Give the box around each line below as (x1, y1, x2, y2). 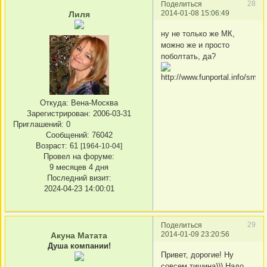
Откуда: (40, 98, 69, 108)
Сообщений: (45, 131, 89, 140)
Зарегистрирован (27, 109, 88, 119)
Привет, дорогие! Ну (161, 250, 234, 260)
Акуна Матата (51, 230, 107, 240)
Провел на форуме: (44, 152, 114, 162)
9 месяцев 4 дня (49, 163, 108, 172)
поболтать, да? (161, 52, 216, 61)
